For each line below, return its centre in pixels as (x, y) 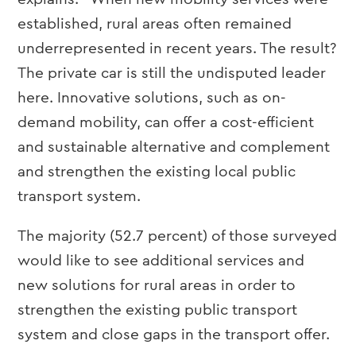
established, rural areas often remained (155, 24)
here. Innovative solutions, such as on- (152, 98)
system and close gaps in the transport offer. (174, 335)
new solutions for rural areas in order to (157, 286)
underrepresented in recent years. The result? (177, 49)
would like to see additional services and (161, 261)
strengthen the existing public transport (158, 310)
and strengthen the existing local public (157, 172)
